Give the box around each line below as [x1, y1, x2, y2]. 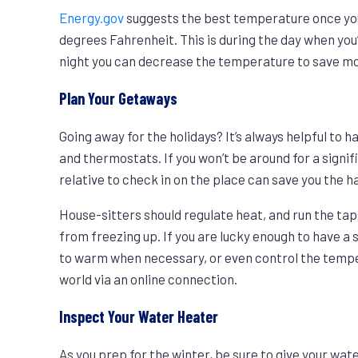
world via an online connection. [59, 270, 238, 287]
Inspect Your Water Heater [59, 306, 219, 326]
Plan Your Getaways [59, 89, 178, 108]
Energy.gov [59, 10, 125, 26]
